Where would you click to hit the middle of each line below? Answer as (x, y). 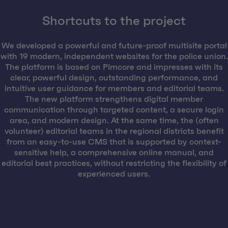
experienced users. (114, 174)
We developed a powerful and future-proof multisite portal (114, 46)
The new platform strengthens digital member (114, 99)
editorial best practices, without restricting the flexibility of (114, 164)
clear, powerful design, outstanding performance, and (114, 78)
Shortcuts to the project (114, 21)
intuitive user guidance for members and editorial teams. (114, 89)
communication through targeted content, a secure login (114, 110)
